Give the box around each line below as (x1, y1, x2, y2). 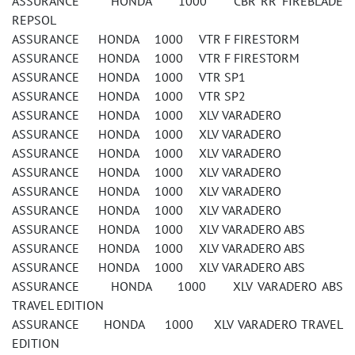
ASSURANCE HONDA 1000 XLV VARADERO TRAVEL (12, 316, 343, 332)
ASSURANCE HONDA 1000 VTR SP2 (12, 88, 246, 104)
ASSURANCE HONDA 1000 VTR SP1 (12, 69, 246, 85)
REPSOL (12, 12, 56, 28)
